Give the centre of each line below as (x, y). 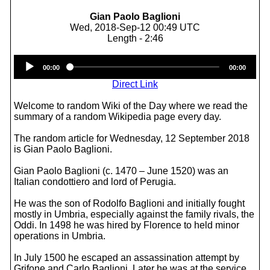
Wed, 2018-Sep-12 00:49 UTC (135, 27)
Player (149, 71)
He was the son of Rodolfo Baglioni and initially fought (129, 203)
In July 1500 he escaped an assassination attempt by (127, 258)
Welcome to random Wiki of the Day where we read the (131, 106)
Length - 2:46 (135, 38)
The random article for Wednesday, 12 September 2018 (132, 138)
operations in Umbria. (60, 236)
